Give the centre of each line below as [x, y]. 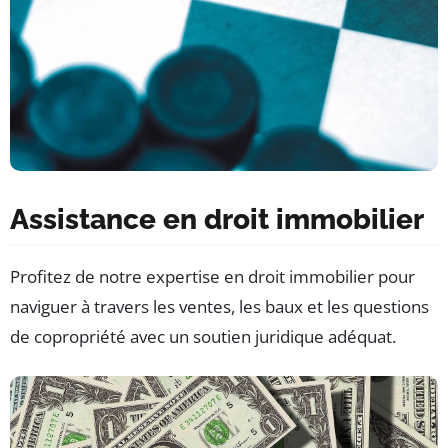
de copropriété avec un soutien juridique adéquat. [203, 336]
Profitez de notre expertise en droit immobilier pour [212, 276]
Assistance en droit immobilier [217, 219]
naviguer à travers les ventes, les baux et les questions [219, 306]
